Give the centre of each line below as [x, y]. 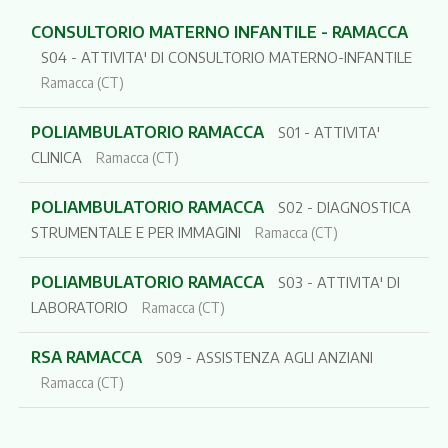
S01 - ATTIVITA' [328, 131]
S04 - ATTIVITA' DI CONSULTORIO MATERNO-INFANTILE [226, 56]
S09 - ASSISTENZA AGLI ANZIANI [264, 356]
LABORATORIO [79, 306]
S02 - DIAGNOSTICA [344, 206]
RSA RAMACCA [88, 356]
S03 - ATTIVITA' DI [338, 281]
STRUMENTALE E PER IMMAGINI [135, 231]
